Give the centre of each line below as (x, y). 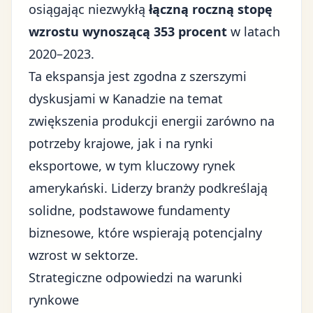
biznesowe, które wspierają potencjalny (145, 233)
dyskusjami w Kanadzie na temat (126, 99)
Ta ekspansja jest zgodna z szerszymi (138, 76)
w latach (254, 31)
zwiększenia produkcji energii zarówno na (152, 121)
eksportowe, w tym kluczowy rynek (132, 166)
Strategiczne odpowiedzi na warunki (136, 277)
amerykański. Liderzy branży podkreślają (148, 188)
